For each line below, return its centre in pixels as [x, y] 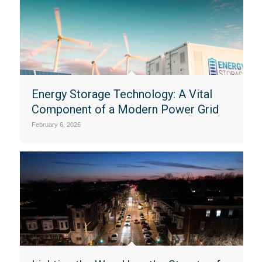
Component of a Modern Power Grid [125, 110]
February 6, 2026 [56, 125]
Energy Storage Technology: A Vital [122, 94]
